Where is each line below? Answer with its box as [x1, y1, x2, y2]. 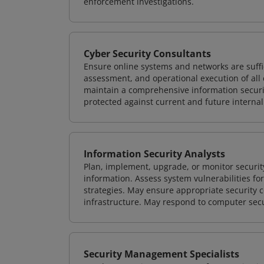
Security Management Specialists [84, 247, 239, 260]
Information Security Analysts [84, 147, 225, 160]
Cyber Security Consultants [84, 47, 211, 60]
